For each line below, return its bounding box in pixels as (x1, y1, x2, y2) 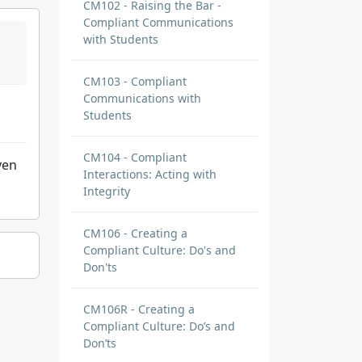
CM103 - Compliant (83, 74, 187, 89)
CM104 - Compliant (83, 149, 187, 165)
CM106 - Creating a (83, 225, 187, 241)
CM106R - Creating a (83, 301, 195, 317)
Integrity (83, 183, 130, 199)
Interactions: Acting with (83, 166, 217, 182)
